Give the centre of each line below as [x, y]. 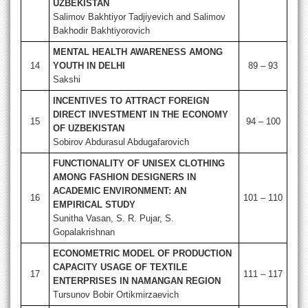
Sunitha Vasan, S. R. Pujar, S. [113, 219]
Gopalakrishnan [84, 232]
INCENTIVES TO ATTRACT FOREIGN [131, 101]
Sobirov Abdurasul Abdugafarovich [121, 142]
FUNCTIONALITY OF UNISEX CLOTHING [139, 164]
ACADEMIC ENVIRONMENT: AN [120, 191]
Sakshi [67, 80]
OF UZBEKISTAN [89, 129]
